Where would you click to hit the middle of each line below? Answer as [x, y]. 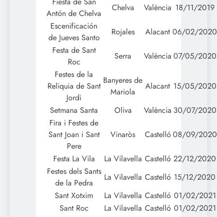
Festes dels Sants [74, 171]
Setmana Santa [74, 110]
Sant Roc [74, 208]
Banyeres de [123, 80]
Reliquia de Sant [74, 86]
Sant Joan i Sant [74, 134]
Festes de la [74, 74]
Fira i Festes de [74, 123]
